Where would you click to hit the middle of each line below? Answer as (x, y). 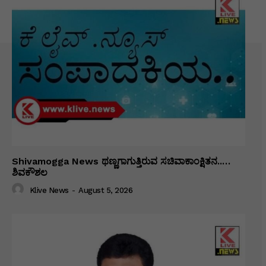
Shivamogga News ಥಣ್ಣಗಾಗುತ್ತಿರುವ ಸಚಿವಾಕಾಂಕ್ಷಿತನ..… (121, 161)
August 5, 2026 (105, 190)
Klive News (49, 190)
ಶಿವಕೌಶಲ (30, 173)
